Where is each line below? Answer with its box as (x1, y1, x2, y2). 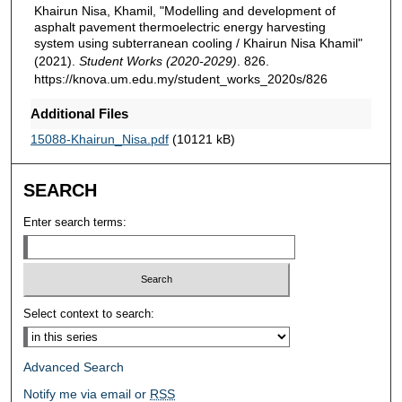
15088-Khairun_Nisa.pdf (30, 131, 169, 146)
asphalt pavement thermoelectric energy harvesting (33, 19, 326, 34)
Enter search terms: (23, 214, 127, 229)
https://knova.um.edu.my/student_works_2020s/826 (33, 71, 328, 86)
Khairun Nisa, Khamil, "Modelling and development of (33, 3, 336, 18)
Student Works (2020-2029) (78, 53, 237, 68)
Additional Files (30, 105, 128, 121)
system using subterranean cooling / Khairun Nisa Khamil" (33, 35, 363, 50)
